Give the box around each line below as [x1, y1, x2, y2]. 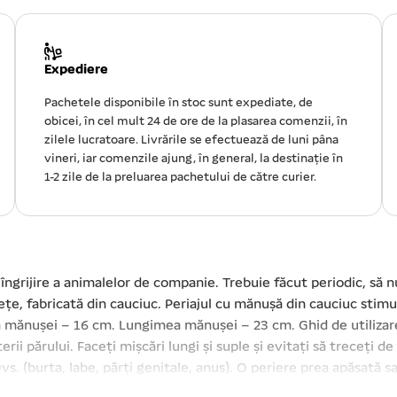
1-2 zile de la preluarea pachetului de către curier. [44, 171, 317, 185]
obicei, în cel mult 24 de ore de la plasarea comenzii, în [44, 115, 348, 129]
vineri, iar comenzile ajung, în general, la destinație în [44, 152, 344, 167]
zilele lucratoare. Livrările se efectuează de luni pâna [44, 134, 339, 148]
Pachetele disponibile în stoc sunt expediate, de [44, 97, 314, 111]
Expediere [44, 63, 109, 78]
